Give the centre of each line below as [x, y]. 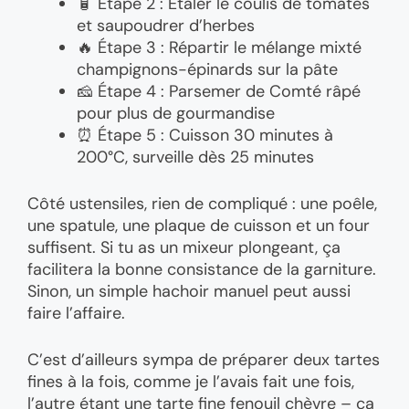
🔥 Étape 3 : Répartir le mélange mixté [219, 48]
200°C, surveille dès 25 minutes [195, 157]
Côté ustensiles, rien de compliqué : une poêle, [202, 204]
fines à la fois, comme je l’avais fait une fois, [191, 382]
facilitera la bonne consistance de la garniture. [202, 270]
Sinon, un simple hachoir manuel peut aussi [189, 292]
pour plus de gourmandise [176, 114]
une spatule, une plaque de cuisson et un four [199, 226]
